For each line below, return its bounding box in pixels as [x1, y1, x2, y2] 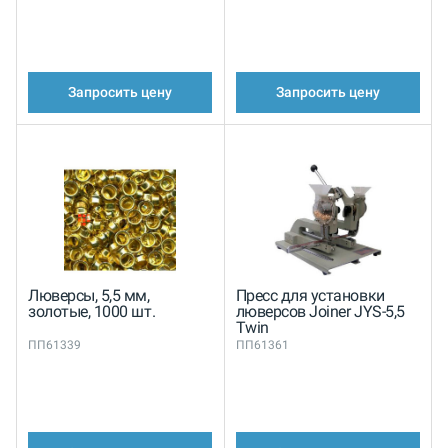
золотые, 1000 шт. [28, 301, 156, 321]
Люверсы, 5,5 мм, [28, 285, 150, 305]
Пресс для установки [235, 285, 385, 305]
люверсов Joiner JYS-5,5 [235, 301, 405, 321]
